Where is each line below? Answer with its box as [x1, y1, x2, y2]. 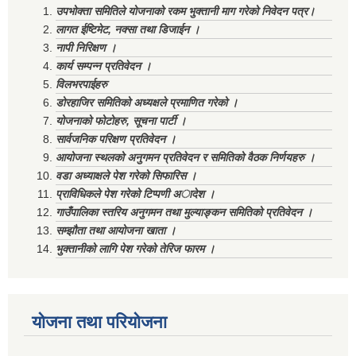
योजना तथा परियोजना [32, 311, 167, 332]
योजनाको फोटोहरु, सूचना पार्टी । [56, 114, 186, 127]
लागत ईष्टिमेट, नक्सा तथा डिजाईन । [56, 22, 199, 36]
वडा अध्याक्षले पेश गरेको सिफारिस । [56, 168, 196, 182]
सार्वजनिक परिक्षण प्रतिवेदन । [56, 132, 176, 145]
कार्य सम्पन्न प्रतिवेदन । [56, 59, 151, 72]
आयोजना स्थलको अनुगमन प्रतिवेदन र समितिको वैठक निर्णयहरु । [56, 150, 315, 164]
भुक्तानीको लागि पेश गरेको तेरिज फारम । [56, 242, 215, 255]
